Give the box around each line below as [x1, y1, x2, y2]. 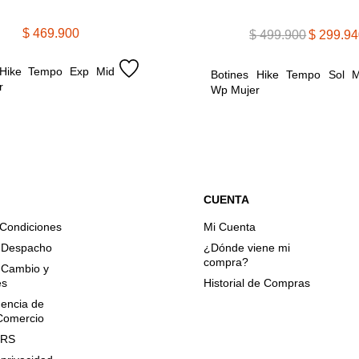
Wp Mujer [211, 83, 260, 96]
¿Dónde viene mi [203, 240, 290, 254]
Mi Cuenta [203, 220, 256, 233]
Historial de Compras [203, 276, 310, 289]
